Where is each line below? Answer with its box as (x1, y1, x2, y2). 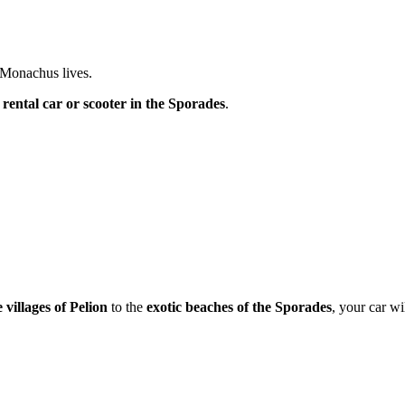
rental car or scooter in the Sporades (3, 95, 226, 111)
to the (108, 298, 147, 315)
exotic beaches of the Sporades (146, 298, 333, 315)
